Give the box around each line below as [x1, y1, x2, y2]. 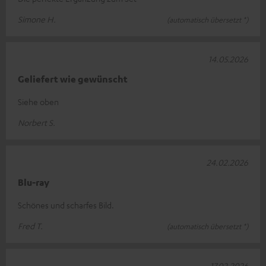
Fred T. [18, 220, 43, 232]
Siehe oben [18, 96, 59, 107]
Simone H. [18, 14, 56, 25]
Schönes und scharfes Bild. [18, 199, 114, 211]
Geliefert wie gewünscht [18, 73, 128, 85]
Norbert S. [18, 117, 55, 128]
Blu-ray [18, 176, 49, 189]
